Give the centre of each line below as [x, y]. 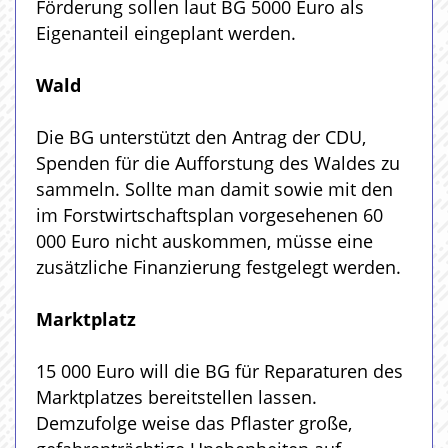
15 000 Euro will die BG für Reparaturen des [219, 370]
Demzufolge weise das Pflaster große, [194, 422]
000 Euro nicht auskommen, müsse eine [204, 240]
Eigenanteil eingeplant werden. [166, 32]
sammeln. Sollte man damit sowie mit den [214, 188]
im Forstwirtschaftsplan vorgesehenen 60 [209, 214]
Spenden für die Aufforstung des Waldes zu [218, 162]
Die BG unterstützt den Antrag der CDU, [201, 136]
